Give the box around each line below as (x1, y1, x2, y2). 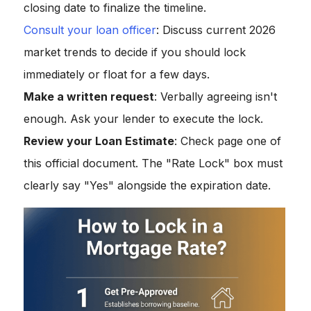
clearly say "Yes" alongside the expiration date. (24, 178, 271, 193)
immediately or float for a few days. (24, 67, 210, 82)
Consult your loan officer (24, 23, 156, 37)
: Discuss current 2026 (156, 23, 276, 37)
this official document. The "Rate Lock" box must (24, 156, 283, 171)
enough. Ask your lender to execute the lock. (24, 112, 263, 126)
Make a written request (24, 90, 154, 104)
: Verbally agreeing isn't (154, 90, 277, 104)
